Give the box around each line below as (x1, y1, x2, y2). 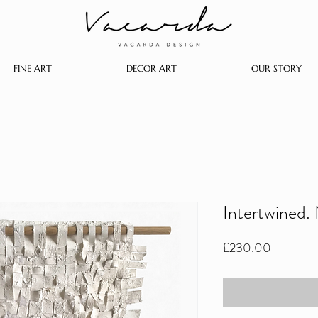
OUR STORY (251, 62, 302, 75)
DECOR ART (126, 62, 177, 75)
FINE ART (13, 62, 52, 75)
